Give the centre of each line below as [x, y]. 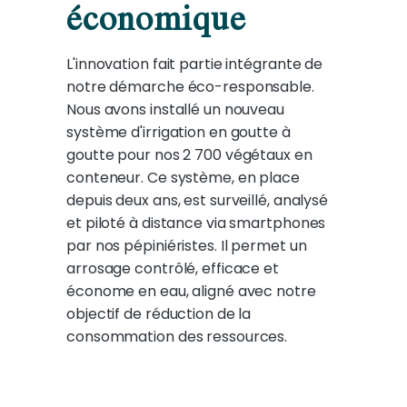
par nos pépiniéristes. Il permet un [187, 246]
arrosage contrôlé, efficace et [173, 269]
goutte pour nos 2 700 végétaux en [189, 155]
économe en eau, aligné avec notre [191, 292]
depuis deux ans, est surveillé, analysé [198, 201]
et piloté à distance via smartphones [196, 223]
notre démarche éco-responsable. [190, 87]
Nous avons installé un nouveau [175, 110]
